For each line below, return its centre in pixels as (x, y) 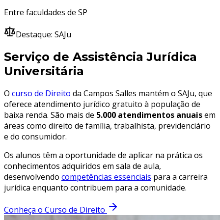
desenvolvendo (33, 177)
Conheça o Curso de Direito (55, 209)
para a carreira (179, 177)
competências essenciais (106, 177)
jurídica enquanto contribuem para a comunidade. (95, 187)
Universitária (44, 71)
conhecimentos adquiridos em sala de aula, (82, 166)
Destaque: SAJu (43, 35)
